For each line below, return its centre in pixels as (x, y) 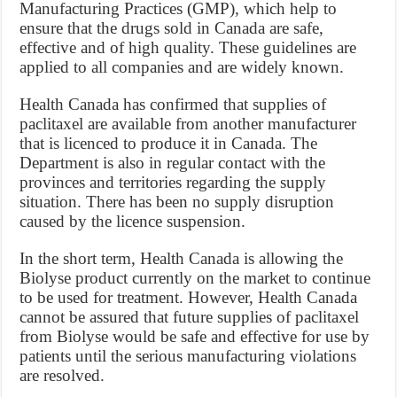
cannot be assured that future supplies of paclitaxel (190, 316)
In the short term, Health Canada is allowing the (182, 258)
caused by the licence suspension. (133, 221)
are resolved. (62, 375)
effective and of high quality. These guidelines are (188, 47)
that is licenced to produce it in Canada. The (169, 143)
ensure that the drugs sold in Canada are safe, (172, 27)
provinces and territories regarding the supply (173, 182)
